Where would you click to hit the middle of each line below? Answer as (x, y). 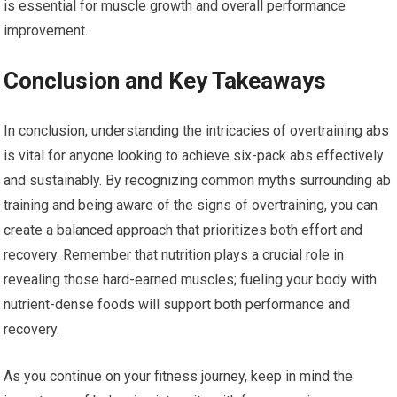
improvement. (46, 31)
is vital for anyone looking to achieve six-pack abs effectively (194, 156)
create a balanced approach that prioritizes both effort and (183, 230)
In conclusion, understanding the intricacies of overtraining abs (197, 131)
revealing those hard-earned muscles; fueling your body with (191, 280)
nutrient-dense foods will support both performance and (177, 304)
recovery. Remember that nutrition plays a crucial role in (174, 255)
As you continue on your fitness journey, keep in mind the (179, 376)
